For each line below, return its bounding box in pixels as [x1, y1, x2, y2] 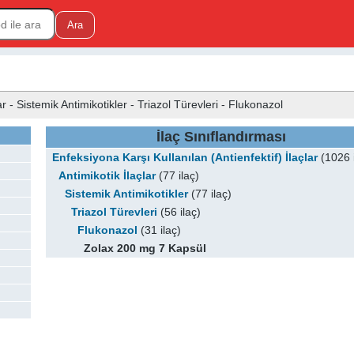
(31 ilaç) [137, 224, 182, 236]
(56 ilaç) [157, 206, 201, 218]
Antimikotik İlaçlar [58, 170, 156, 182]
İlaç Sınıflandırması [156, 129, 287, 145]
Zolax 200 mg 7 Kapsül [84, 243, 207, 254]
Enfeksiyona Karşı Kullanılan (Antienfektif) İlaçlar [52, 152, 318, 164]
